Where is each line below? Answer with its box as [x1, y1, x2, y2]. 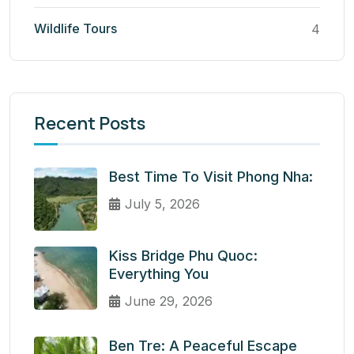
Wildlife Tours [34, 20, 117, 36]
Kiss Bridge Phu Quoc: [109, 247, 258, 265]
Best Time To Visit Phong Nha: [109, 168, 313, 186]
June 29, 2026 [125, 293, 213, 310]
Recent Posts [34, 111, 145, 136]
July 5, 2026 [125, 196, 200, 213]
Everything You [109, 265, 209, 283]
